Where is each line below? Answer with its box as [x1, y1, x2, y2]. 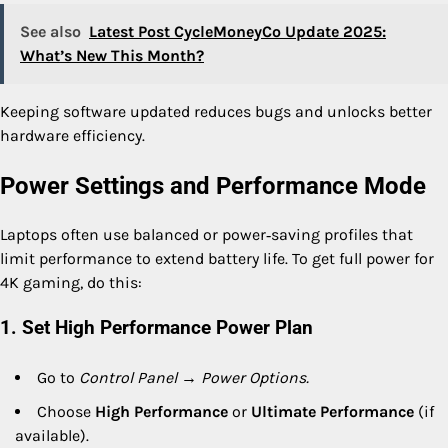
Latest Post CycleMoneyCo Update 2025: [89, 21, 386, 41]
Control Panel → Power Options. [79, 367, 309, 387]
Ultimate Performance [251, 401, 414, 421]
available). [15, 425, 89, 445]
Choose [37, 401, 95, 421]
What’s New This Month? [20, 45, 204, 65]
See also [20, 21, 81, 41]
